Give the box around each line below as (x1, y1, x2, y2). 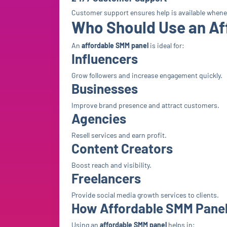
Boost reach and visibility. (71, 161, 152, 169)
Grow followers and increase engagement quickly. (71, 71, 222, 80)
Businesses (71, 81, 138, 96)
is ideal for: (148, 41, 184, 50)
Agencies (71, 110, 126, 126)
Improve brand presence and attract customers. (71, 101, 219, 109)
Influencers (71, 51, 138, 66)
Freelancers (71, 170, 141, 186)
